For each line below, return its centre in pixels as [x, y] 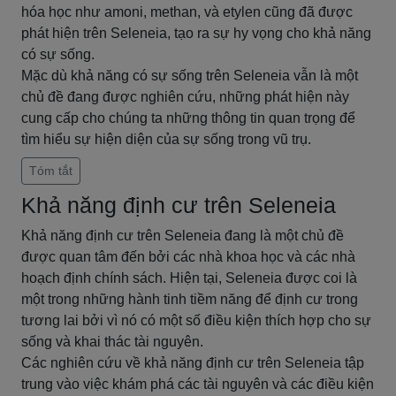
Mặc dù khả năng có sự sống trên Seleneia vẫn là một [190, 76]
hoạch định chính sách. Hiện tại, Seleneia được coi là [189, 278]
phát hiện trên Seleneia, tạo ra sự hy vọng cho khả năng [196, 33]
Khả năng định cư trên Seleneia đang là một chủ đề [183, 236]
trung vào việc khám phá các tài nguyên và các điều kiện [198, 384]
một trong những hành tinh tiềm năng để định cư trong [190, 299]
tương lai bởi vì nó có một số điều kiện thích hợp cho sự [196, 320]
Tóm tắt [51, 171]
